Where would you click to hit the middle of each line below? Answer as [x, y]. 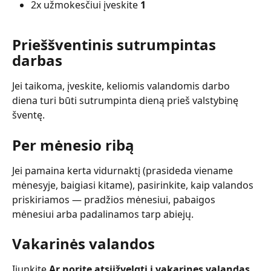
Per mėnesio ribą [73, 145]
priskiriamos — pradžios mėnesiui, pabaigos [115, 199]
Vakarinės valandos [83, 244]
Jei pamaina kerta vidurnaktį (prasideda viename [124, 170]
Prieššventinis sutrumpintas [116, 45]
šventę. [28, 115]
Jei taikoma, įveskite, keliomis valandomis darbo [122, 86]
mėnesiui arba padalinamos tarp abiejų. [103, 214]
